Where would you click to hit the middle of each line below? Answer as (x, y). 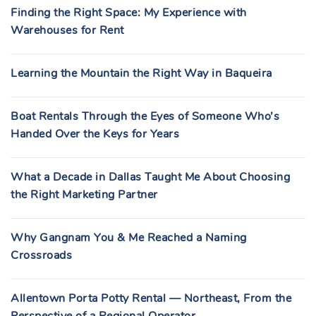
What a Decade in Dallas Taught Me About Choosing (150, 177)
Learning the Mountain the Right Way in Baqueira (141, 73)
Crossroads (41, 255)
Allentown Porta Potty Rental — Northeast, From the (151, 298)
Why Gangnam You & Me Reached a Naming (129, 238)
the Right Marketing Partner (84, 195)
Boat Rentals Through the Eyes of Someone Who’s (145, 116)
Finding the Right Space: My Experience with (129, 13)
